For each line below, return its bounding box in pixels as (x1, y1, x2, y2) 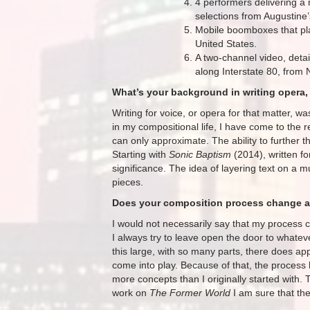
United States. (195, 38, 257, 49)
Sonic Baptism (169, 149, 234, 160)
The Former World (149, 287, 230, 298)
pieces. (112, 176, 143, 188)
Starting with (112, 149, 169, 160)
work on (112, 287, 149, 298)
